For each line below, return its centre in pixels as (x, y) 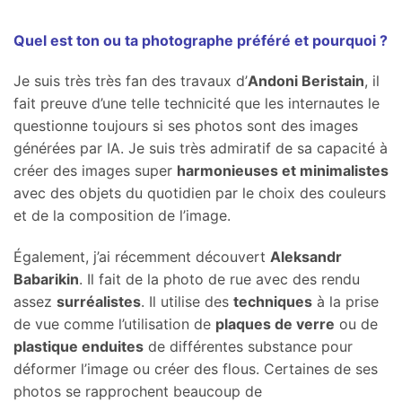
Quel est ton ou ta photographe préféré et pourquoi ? (201, 40)
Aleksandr (306, 257)
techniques (273, 302)
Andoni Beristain (306, 81)
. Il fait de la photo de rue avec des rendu (219, 280)
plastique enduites (79, 347)
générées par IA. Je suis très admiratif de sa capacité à (201, 149)
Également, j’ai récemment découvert (142, 257)
